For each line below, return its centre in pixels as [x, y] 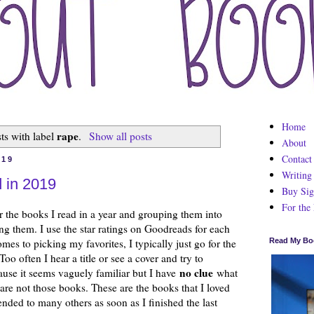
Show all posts [120, 136]
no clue [196, 272]
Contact [296, 158]
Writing [296, 175]
